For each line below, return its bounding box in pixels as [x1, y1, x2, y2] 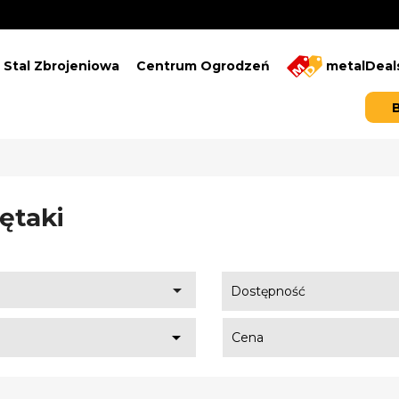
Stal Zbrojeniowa [4, 57, 119, 74]
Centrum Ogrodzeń [136, 57, 270, 74]
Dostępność [230, 282, 305, 299]
